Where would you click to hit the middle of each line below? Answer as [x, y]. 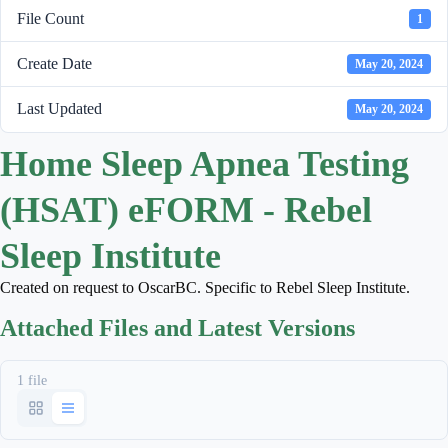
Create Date [54, 64]
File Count [50, 18]
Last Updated [59, 109]
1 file [32, 380]
